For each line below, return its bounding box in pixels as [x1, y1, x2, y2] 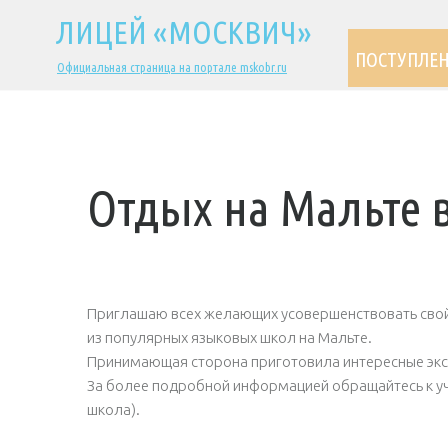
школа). [87, 401, 140, 418]
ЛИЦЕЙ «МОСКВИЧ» [56, 14, 312, 50]
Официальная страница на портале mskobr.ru [57, 60, 287, 74]
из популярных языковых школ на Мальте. [87, 329, 372, 346]
